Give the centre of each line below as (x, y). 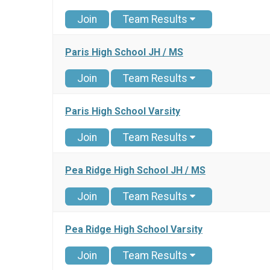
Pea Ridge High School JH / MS (135, 171)
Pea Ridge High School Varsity (134, 230)
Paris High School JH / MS (124, 52)
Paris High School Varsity (123, 111)
